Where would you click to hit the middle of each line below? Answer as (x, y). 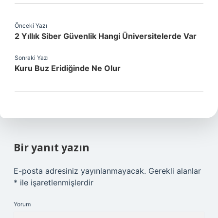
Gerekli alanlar (175, 171)
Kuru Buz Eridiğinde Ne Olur (68, 68)
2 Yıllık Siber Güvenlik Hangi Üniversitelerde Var (106, 36)
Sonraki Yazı (32, 58)
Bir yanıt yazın (52, 147)
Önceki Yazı (31, 26)
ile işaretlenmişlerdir (55, 182)
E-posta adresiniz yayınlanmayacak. (80, 171)
